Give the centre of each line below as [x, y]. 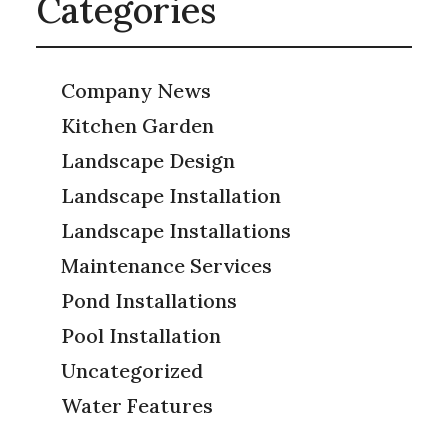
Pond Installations [148, 300]
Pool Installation [140, 335]
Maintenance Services [166, 265]
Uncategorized [131, 370]
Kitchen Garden [137, 125]
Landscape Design [147, 160]
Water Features [136, 405]
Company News [135, 90]
